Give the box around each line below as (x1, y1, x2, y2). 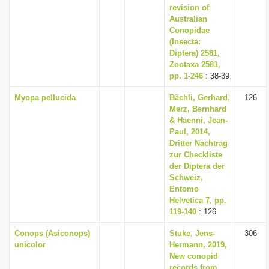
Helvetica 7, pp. (169, 196, 226, 205)
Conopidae (169, 26, 210, 35)
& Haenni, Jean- (169, 116, 228, 125)
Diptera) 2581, (169, 49, 220, 58)
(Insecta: (169, 37, 201, 46)
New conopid (169, 252, 218, 261)
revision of (169, 3, 209, 12)
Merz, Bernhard (169, 104, 226, 113)
